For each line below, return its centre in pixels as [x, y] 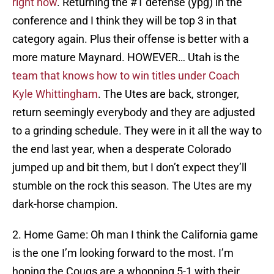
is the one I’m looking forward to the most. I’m [123, 253]
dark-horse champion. [65, 204]
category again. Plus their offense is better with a [131, 39]
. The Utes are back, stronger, [168, 94]
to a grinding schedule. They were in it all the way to [137, 131]
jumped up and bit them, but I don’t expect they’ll [129, 168]
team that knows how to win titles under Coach [126, 76]
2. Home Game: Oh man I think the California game [135, 235]
